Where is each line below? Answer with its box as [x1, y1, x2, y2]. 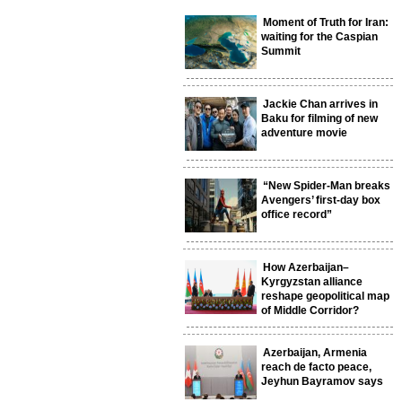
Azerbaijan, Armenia [263, 346, 367, 360]
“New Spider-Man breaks [263, 179, 390, 193]
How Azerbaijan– [263, 261, 349, 275]
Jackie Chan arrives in [263, 98, 378, 111]
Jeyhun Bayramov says [261, 375, 383, 389]
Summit [261, 45, 301, 58]
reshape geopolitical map [261, 290, 389, 303]
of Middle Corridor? [261, 304, 359, 318]
